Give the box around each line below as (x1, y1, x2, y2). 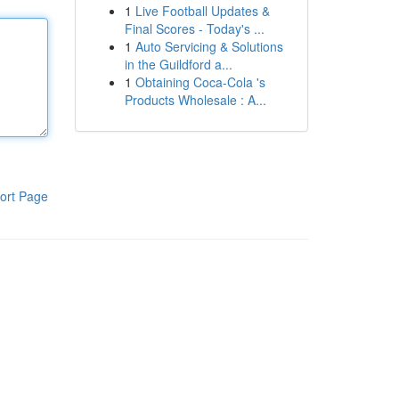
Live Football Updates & (134, 2, 270, 20)
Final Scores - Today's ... (124, 20, 265, 37)
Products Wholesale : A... (124, 91, 266, 109)
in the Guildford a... (124, 55, 232, 73)
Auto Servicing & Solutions (134, 37, 283, 55)
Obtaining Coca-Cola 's (134, 73, 265, 91)
